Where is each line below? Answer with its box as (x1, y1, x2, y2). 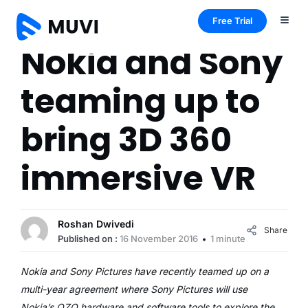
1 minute (210, 233, 245, 244)
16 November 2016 (120, 233, 198, 244)
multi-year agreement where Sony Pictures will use (21, 283, 247, 295)
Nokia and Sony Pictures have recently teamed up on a (21, 265, 269, 277)
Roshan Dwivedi (58, 218, 134, 230)
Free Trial (212, 15, 252, 26)
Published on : (58, 233, 120, 244)
